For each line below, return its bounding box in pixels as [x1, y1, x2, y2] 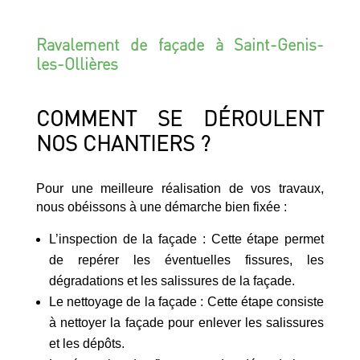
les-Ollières [35, 52, 118, 74]
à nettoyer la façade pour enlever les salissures [48, 315, 325, 329]
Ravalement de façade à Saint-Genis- [35, 33, 325, 55]
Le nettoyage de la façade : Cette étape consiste [48, 294, 325, 309]
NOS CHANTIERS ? [35, 129, 211, 156]
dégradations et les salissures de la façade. [48, 273, 295, 288]
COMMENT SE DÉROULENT [35, 104, 325, 131]
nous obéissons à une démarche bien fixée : [35, 199, 287, 214]
